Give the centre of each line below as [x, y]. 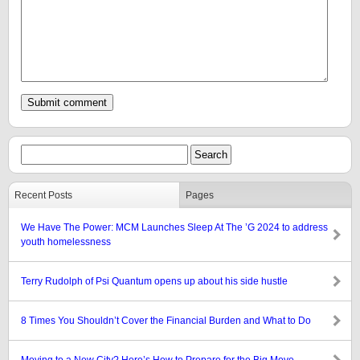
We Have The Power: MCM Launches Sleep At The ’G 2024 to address [174, 227]
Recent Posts [43, 195]
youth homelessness [66, 242]
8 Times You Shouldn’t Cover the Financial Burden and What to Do [166, 321]
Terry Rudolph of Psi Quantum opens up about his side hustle [154, 281]
